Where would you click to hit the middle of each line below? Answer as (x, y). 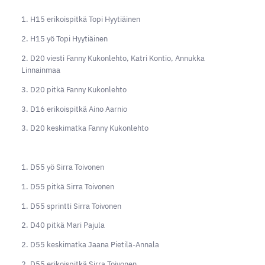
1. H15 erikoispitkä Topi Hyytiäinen (80, 20)
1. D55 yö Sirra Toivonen (62, 167)
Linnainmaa (41, 70)
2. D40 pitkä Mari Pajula (63, 225)
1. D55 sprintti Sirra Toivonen (71, 206)
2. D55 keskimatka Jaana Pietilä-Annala (90, 245)
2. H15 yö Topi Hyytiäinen (64, 39)
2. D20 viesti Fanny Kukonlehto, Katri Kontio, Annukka (113, 58)
